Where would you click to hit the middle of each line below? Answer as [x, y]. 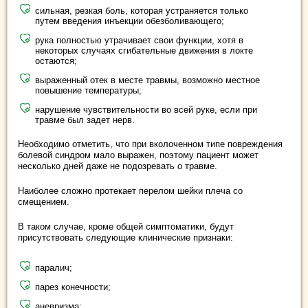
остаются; [56, 61]
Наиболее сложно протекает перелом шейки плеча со [130, 191]
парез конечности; [73, 287]
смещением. [44, 202]
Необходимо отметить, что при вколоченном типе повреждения [150, 144]
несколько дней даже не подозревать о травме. [118, 166]
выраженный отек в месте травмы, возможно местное [147, 80]
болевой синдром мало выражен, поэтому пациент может [138, 155]
